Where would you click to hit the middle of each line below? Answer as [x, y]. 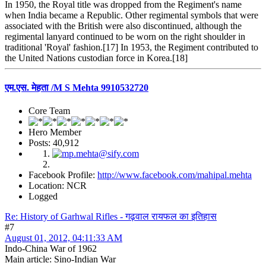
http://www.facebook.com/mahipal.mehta [175, 175]
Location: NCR [58, 185]
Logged [43, 196]
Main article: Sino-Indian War [60, 259]
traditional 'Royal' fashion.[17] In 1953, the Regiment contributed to [132, 47]
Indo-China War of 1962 [51, 248]
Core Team [49, 110]
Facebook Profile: [63, 175]
